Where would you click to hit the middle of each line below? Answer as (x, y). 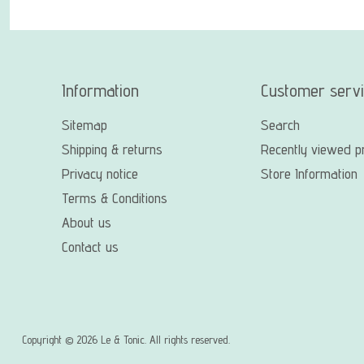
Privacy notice (100, 173)
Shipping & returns (112, 149)
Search (280, 124)
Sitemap (84, 124)
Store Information (309, 173)
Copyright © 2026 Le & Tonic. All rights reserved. (126, 340)
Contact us (90, 246)
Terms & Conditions (115, 197)
